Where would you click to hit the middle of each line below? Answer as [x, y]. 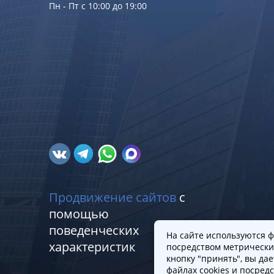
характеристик [92, 247]
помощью [79, 214]
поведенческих [94, 231]
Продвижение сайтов [112, 198]
